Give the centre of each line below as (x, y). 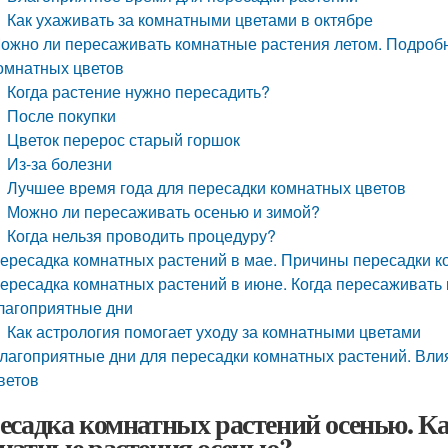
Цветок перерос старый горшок (124, 139)
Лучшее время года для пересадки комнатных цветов (207, 187)
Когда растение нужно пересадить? (139, 91)
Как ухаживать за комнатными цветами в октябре (190, 19)
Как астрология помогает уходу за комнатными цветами (214, 331)
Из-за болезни (60, 163)
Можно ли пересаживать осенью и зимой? (164, 211)
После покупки (62, 115)
